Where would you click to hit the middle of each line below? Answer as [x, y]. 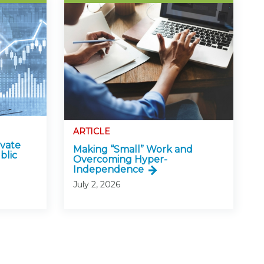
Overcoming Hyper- [120, 159]
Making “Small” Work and [133, 149]
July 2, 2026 [96, 184]
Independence [108, 169]
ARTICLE [91, 131]
